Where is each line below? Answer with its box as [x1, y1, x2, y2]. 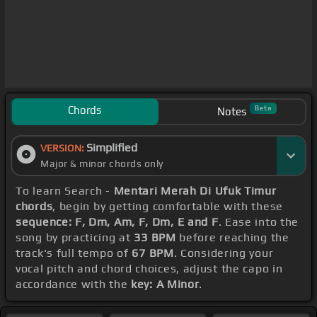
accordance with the [16, 277, 131, 292]
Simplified [86, 141, 137, 155]
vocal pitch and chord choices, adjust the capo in [16, 262, 283, 276]
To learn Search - [16, 184, 114, 198]
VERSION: [40, 142, 86, 154]
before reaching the [175, 231, 289, 245]
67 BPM [132, 246, 174, 260]
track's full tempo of [16, 246, 132, 260]
